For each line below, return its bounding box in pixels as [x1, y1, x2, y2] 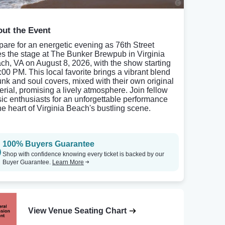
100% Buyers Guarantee [3, 140, 94, 148]
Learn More [52, 159, 84, 166]
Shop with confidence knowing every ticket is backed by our [3, 151, 164, 158]
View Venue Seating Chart [28, 206, 127, 215]
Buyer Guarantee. [3, 159, 52, 166]
